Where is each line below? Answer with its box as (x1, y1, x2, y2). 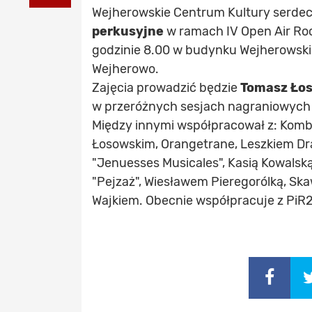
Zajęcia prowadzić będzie (92, 80, 240, 95)
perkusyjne (92, 24, 164, 39)
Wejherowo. (92, 61, 159, 77)
